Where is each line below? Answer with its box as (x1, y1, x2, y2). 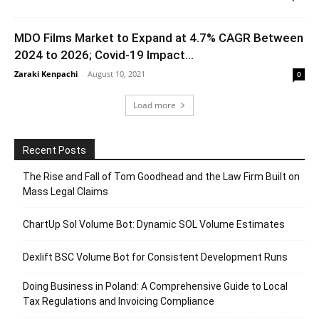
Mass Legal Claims (23, 186, 108, 197)
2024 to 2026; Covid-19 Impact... (14, 48, 194, 62)
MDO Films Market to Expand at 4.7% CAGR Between (14, 31, 303, 45)
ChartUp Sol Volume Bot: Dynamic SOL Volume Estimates (23, 219, 285, 230)
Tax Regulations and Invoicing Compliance (23, 296, 214, 307)
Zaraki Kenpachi (14, 68, 78, 79)
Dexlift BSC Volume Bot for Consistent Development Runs (23, 251, 288, 263)
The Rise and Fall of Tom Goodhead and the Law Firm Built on (23, 171, 300, 182)
